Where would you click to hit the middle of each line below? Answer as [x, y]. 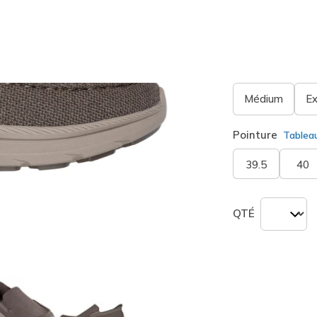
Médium [264, 99]
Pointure [255, 135]
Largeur [254, 69]
